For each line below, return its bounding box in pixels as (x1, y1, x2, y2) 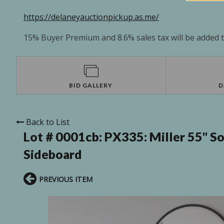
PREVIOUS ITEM (39, 174, 92, 184)
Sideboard (23, 146, 82, 162)
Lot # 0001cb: (23, 129, 104, 144)
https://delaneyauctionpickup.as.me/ (23, 11, 159, 23)
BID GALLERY (69, 81, 113, 89)
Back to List (26, 116, 69, 128)
